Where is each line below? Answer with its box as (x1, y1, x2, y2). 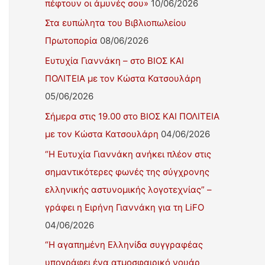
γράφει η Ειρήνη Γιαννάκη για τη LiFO (45, 201, 204, 213)
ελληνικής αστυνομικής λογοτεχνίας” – (45, 183, 212, 195)
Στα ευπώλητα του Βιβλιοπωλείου (45, 17, 186, 29)
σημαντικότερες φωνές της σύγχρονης (45, 166, 209, 177)
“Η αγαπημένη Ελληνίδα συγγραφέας (45, 239, 203, 251)
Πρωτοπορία (45, 35, 98, 47)
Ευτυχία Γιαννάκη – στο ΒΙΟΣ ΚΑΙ (45, 55, 184, 66)
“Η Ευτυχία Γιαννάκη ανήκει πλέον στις (45, 148, 211, 160)
